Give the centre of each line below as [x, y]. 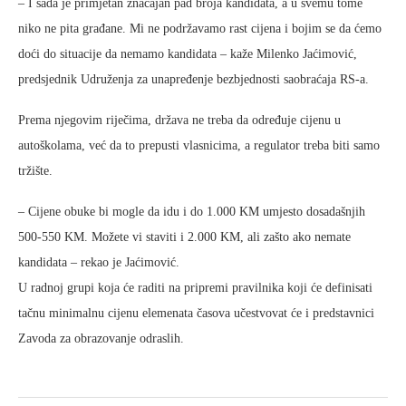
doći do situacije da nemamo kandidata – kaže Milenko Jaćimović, [188, 54]
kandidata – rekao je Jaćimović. [99, 262]
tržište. [35, 171]
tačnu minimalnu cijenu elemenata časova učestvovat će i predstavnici [196, 313]
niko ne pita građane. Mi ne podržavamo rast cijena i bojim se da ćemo [200, 29]
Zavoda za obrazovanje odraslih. [101, 338]
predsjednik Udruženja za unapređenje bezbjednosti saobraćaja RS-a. [193, 79]
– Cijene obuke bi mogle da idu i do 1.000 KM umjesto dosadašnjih [192, 212]
